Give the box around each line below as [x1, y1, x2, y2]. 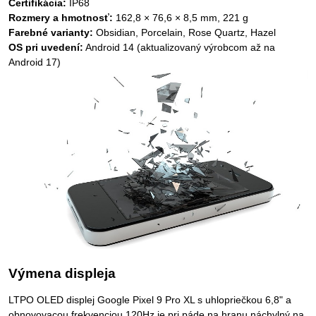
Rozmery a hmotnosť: [8, 12, 113, 23]
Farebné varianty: [8, 27, 93, 38]
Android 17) [8, 56, 61, 68]
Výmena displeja [8, 266, 116, 281]
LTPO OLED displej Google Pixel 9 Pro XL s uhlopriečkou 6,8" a [8, 294, 291, 306]
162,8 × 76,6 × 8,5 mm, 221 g [113, 12, 248, 23]
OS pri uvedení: [8, 42, 83, 53]
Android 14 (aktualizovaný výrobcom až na [83, 42, 275, 53]
